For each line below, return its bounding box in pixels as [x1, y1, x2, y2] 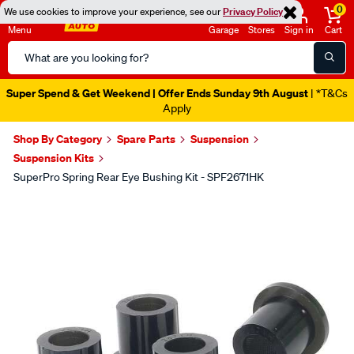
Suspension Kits [13, 150, 94, 165]
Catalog [7, 61, 50, 77]
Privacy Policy [223, 5, 283, 18]
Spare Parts [117, 131, 175, 146]
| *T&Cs [308, 86, 348, 100]
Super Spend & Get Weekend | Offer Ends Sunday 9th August [6, 85, 308, 100]
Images [11, 194, 85, 221]
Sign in [284, 23, 314, 36]
